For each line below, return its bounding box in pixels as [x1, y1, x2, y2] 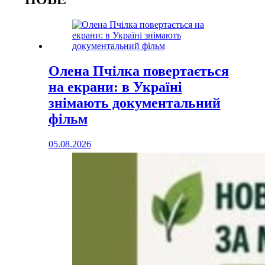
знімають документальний [48, 95, 221, 111]
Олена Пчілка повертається [48, 63, 229, 79]
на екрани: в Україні [48, 79, 182, 95]
